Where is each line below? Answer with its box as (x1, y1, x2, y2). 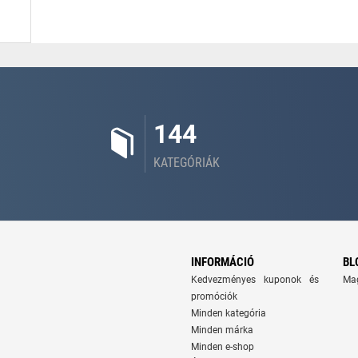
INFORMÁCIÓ (191, 255, 254, 269)
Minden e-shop (191, 341, 254, 352)
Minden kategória (191, 308, 266, 319)
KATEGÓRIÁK (153, 155, 220, 170)
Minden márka (191, 324, 253, 336)
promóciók (191, 291, 237, 302)
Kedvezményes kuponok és (191, 274, 319, 285)
